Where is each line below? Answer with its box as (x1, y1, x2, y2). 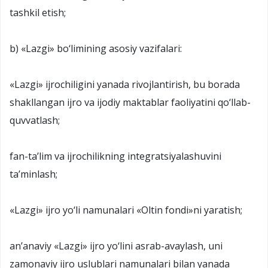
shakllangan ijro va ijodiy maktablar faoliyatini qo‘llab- (10, 95, 251, 109)
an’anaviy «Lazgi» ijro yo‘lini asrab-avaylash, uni (10, 239, 223, 252)
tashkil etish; (10, 5, 66, 19)
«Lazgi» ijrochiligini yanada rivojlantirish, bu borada (10, 77, 240, 91)
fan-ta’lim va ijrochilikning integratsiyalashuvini (10, 149, 221, 163)
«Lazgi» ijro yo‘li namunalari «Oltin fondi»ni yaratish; (10, 203, 242, 217)
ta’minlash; (10, 167, 57, 181)
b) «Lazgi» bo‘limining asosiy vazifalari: (10, 41, 182, 55)
